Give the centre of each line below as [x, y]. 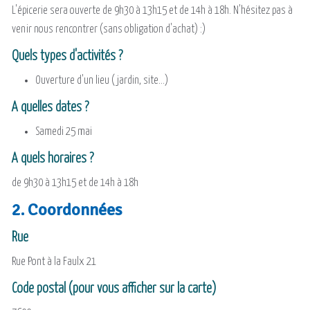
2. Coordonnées [67, 209]
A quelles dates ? [50, 107]
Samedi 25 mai [64, 131]
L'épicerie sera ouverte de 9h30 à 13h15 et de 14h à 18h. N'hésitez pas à [152, 10]
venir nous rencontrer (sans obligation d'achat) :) [109, 29]
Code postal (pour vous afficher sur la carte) [114, 289]
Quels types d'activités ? [67, 56]
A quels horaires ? [53, 158]
